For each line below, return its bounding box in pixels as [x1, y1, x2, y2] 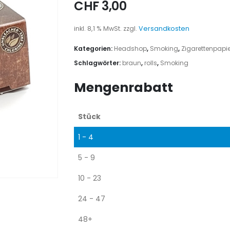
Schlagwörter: [74, 58, 122, 67]
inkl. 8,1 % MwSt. [74, 24, 122, 33]
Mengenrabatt [74, 78, 173, 97]
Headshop [114, 44, 147, 53]
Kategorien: [74, 44, 114, 53]
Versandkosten [139, 24, 189, 33]
